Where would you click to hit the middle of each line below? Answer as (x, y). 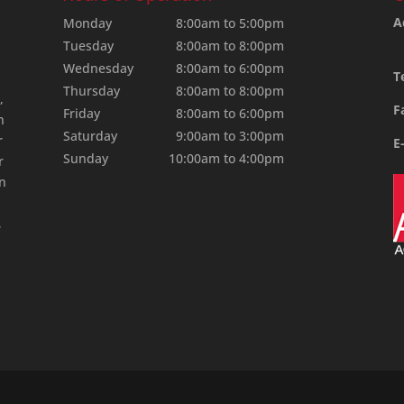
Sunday (86, 159)
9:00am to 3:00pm (230, 136)
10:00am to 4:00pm (227, 159)
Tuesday (89, 46)
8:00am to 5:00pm (230, 23)
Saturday (91, 136)
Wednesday (99, 69)
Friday (82, 114)
